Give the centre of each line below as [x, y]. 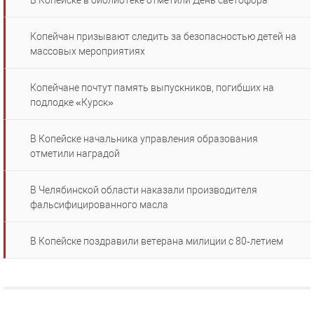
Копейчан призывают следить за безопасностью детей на [163, 37]
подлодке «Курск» [72, 103]
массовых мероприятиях [88, 52]
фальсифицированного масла [99, 205]
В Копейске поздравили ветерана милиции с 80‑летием [157, 241]
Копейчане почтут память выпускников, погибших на [152, 88]
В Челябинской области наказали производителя [144, 190]
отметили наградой [75, 154]
